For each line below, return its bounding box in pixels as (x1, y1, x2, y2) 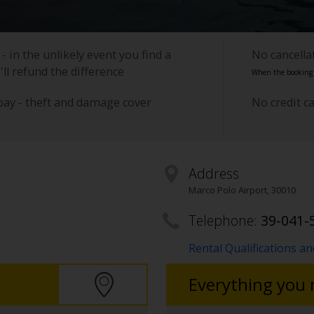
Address (188, 164, 239, 184)
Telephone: (188, 211, 261, 231)
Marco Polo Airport (188, 184, 267, 197)
